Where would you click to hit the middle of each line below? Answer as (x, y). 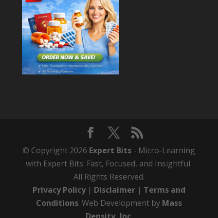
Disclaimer (114, 190)
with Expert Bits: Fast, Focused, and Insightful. (109, 163)
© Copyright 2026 (56, 150)
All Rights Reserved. (109, 176)
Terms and (164, 190)
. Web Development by (120, 203)
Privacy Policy (59, 190)
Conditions (57, 203)
